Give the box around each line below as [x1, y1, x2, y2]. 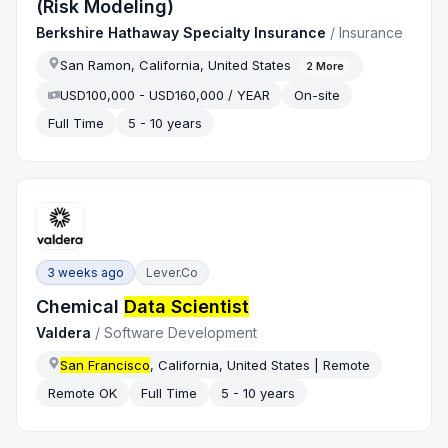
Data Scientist [124, 295, 250, 317]
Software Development [104, 323, 258, 341]
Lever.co [146, 264, 199, 280]
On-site [294, 87, 341, 104]
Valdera [36, 323, 92, 341]
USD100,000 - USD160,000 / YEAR [60, 87, 271, 104]
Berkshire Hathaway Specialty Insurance [36, 23, 327, 41]
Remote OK [48, 384, 118, 401]
